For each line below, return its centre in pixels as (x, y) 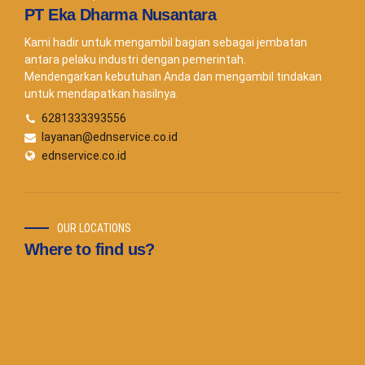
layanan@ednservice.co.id (110, 137)
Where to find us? (90, 249)
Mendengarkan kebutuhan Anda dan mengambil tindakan (173, 77)
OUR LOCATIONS (94, 229)
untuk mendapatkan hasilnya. (101, 94)
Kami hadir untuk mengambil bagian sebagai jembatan (166, 43)
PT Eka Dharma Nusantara (121, 15)
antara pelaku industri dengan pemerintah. (135, 60)
